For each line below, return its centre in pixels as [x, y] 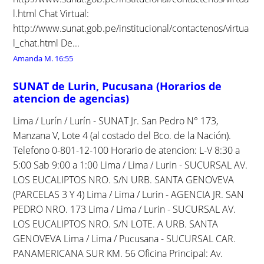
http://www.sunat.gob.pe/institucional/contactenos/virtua [131, 28]
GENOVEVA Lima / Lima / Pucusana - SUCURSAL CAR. [125, 238]
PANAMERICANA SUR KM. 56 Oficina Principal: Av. [118, 253]
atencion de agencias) [71, 98]
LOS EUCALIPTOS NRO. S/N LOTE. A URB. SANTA [116, 224]
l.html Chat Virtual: [51, 13]
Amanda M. [33, 58]
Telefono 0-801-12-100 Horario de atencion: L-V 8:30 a [127, 150]
